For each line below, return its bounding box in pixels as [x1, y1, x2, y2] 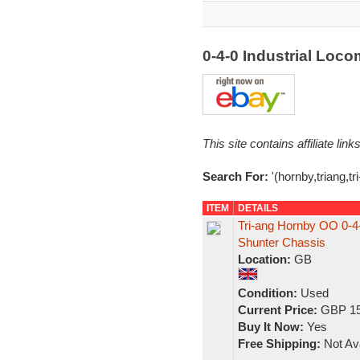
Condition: [237, 286, 297, 300]
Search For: [202, 170, 272, 183]
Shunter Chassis [237, 235, 325, 249]
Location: [237, 252, 291, 266]
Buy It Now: [237, 320, 304, 333]
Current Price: [237, 303, 317, 317]
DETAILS [237, 202, 278, 214]
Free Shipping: [237, 337, 321, 350]
